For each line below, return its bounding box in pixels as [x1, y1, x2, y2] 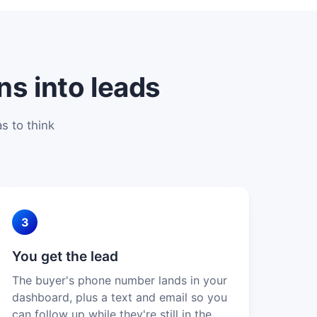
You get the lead [12, 247, 119, 265]
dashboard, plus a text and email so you [12, 289, 228, 304]
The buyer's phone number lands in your [12, 272, 228, 287]
